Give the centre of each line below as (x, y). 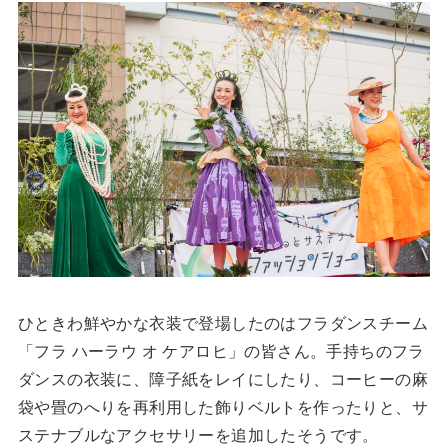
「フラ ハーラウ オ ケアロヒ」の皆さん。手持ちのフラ (221, 350)
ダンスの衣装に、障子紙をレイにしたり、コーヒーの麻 (222, 378)
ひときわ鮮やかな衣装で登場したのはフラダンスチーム (222, 322)
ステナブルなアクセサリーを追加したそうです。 (198, 434)
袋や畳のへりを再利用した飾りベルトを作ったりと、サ (222, 406)
